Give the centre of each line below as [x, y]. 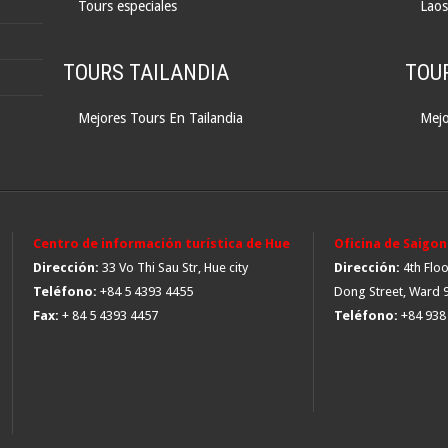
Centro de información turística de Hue [161, 243]
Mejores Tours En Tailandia [161, 118]
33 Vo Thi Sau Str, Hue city [173, 267]
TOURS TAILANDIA [146, 72]
